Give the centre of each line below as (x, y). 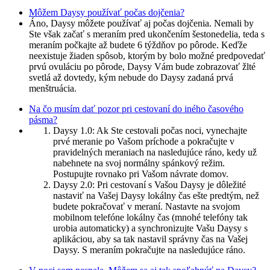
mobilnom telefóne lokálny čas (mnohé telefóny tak (150, 218)
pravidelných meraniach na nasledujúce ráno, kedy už (155, 152)
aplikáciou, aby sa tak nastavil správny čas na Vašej (150, 239)
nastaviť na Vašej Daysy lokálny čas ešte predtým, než (156, 196)
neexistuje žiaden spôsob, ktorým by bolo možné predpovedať (147, 56)
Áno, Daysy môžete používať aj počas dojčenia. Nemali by (141, 24)
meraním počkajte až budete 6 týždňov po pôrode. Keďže (138, 45)
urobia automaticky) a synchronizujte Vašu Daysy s (150, 228)
